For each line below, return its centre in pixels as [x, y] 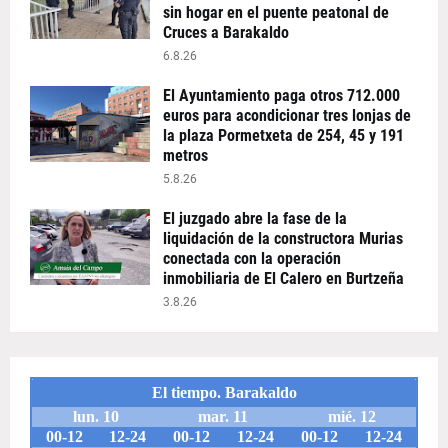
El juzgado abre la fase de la [255, 219]
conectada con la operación [252, 259]
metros [185, 156]
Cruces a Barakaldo [226, 33]
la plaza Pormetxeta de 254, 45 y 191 [283, 136]
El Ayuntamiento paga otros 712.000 [281, 96]
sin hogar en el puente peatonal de [276, 13]
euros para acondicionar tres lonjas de [287, 116]
